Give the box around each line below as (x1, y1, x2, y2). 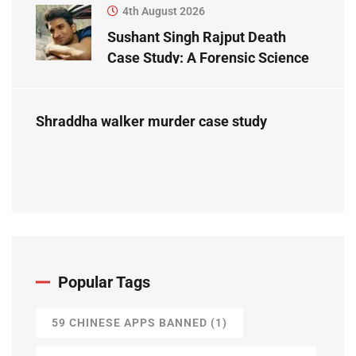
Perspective (107, 69, 184, 87)
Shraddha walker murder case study (36, 112, 267, 130)
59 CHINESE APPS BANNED (52, 315, 207, 329)
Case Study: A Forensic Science (107, 48, 309, 66)
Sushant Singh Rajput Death (107, 28, 286, 45)
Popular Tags (58, 272, 150, 292)
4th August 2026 (122, 4, 205, 17)
